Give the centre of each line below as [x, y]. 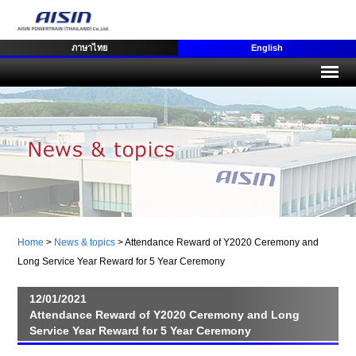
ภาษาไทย [89, 48]
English [267, 48]
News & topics [85, 242]
